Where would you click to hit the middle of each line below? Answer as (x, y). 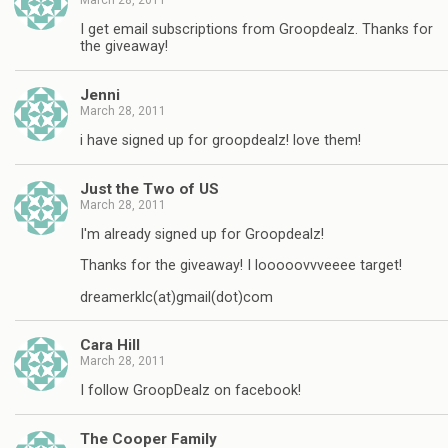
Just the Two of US (149, 188)
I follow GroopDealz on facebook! (190, 391)
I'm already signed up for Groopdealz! (202, 234)
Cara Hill (110, 345)
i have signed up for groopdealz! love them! (220, 141)
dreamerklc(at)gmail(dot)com (176, 297)
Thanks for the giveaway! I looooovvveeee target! (241, 266)
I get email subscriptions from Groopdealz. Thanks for (256, 30)
